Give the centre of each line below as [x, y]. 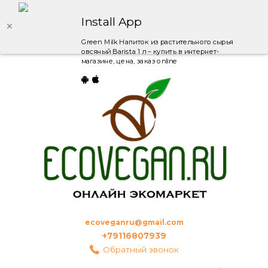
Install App [111, 22]
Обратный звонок [141, 249]
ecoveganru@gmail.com [134, 222]
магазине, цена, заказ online [129, 61]
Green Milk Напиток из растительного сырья [157, 42]
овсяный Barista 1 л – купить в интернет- [150, 51]
